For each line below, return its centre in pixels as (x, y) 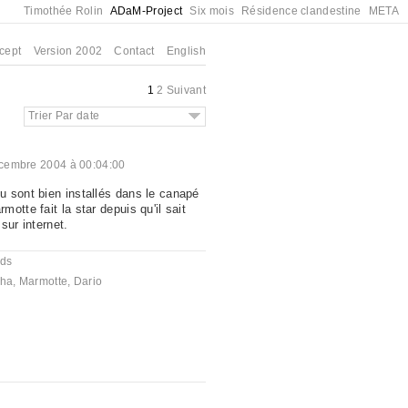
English (186, 51)
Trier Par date (64, 116)
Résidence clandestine (301, 11)
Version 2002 (68, 51)
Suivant (186, 90)
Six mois (212, 11)
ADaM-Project (146, 11)
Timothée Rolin (64, 11)
